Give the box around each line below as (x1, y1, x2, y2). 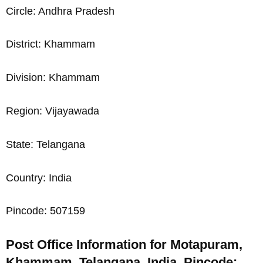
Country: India (6, 171, 72, 184)
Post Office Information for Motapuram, (6, 237, 242, 252)
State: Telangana (6, 138, 85, 150)
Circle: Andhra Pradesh (6, 5, 114, 17)
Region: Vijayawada (6, 105, 99, 117)
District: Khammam (6, 38, 95, 50)
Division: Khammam (6, 72, 100, 84)
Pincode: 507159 (6, 205, 85, 217)
